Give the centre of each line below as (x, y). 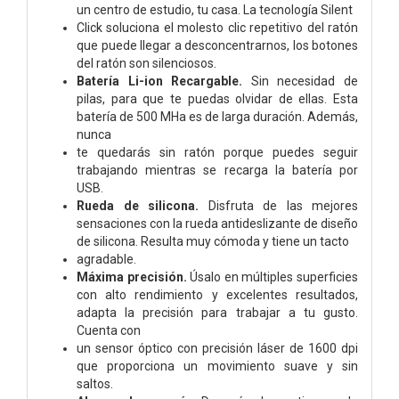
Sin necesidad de (301, 81)
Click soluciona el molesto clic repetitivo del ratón (217, 27)
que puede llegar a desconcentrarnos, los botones (217, 45)
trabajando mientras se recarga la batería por (217, 170)
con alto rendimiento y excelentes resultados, (217, 294)
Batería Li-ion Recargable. (160, 81)
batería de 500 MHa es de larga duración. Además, (217, 116)
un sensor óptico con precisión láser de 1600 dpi (217, 348)
